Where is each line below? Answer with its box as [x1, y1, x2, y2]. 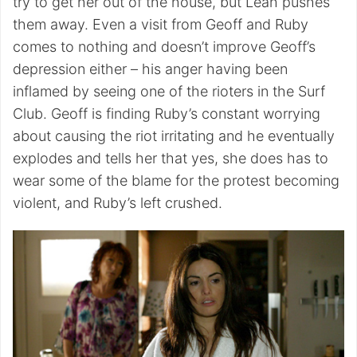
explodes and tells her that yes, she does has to [13, 150, 328, 167]
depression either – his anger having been [13, 61, 288, 77]
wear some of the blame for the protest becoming [13, 172, 339, 189]
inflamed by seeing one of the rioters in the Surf [13, 83, 325, 100]
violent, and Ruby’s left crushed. [13, 194, 222, 211]
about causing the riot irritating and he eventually [13, 127, 335, 144]
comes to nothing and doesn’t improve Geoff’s [13, 38, 316, 55]
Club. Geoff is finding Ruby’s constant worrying [13, 105, 320, 122]
